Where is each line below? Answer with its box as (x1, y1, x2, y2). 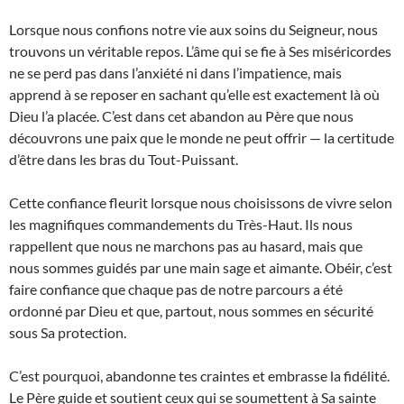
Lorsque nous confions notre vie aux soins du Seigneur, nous (9, 21, 378, 39)
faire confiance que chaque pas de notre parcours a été (9, 280, 343, 298)
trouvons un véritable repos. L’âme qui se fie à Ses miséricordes (9, 42, 391, 60)
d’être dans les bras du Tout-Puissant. (9, 151, 238, 169)
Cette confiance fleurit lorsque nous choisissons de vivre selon (9, 194, 392, 212)
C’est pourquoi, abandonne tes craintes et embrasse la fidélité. (9, 367, 390, 385)
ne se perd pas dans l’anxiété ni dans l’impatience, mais (9, 64, 342, 82)
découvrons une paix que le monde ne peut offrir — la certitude (9, 129, 394, 147)
